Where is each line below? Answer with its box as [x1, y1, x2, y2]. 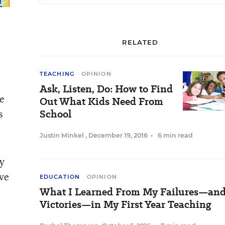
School [40, 107, 71, 121]
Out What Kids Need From [40, 94, 163, 108]
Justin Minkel [40, 132, 85, 139]
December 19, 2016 [88, 132, 148, 139]
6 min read [158, 132, 193, 139]
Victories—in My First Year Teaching [40, 197, 211, 211]
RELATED [122, 38, 159, 46]
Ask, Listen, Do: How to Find [40, 82, 173, 96]
